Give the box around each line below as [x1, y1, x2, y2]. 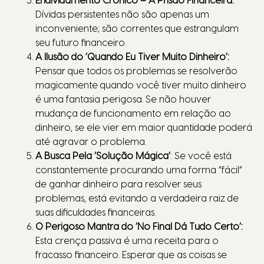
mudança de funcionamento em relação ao [35, 109, 231, 119]
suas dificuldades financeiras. [35, 208, 156, 218]
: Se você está [170, 151, 232, 161]
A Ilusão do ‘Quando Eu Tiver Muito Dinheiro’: [35, 52, 229, 62]
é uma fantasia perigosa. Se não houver [35, 95, 211, 105]
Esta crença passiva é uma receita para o [35, 236, 219, 246]
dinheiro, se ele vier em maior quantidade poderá [35, 123, 252, 133]
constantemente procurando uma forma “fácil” [35, 166, 242, 176]
